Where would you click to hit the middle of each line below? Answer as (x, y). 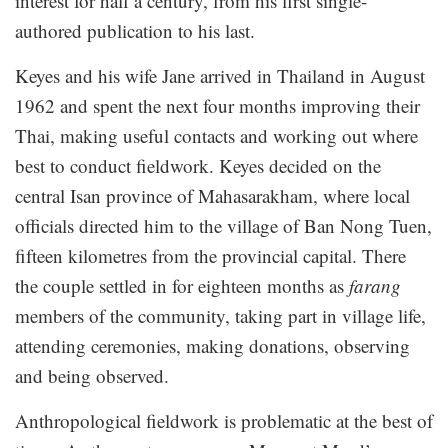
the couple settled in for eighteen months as (182, 286)
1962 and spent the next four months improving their (217, 106)
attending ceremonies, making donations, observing (212, 346)
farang (375, 286)
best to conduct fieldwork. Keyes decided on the (198, 166)
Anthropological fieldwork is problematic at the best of (224, 421)
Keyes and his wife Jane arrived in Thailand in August (220, 76)
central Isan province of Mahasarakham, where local (212, 196)
